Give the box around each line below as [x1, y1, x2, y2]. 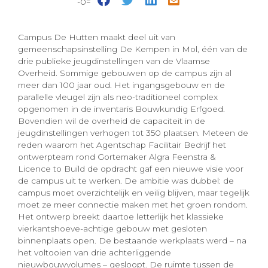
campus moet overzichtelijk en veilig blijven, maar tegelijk [18, 188, 249, 198]
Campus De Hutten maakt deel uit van [18, 32, 175, 42]
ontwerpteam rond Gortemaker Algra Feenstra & [18, 152, 216, 162]
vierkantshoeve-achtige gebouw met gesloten [18, 224, 207, 234]
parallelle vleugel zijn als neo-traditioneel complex [18, 92, 218, 102]
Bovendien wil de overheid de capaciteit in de [18, 116, 205, 126]
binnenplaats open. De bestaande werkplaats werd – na [18, 236, 246, 246]
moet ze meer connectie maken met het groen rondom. [18, 200, 248, 210]
